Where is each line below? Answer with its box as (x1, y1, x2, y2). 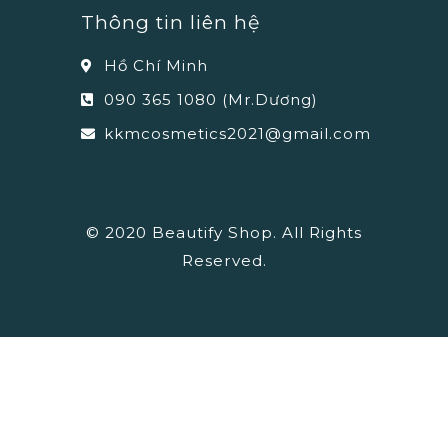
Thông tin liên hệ (81, 11, 261, 35)
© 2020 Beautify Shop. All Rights (86, 223, 362, 243)
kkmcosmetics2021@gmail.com (103, 124, 371, 144)
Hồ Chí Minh (103, 56, 208, 76)
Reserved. (181, 251, 267, 271)
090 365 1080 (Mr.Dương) (103, 90, 318, 110)
